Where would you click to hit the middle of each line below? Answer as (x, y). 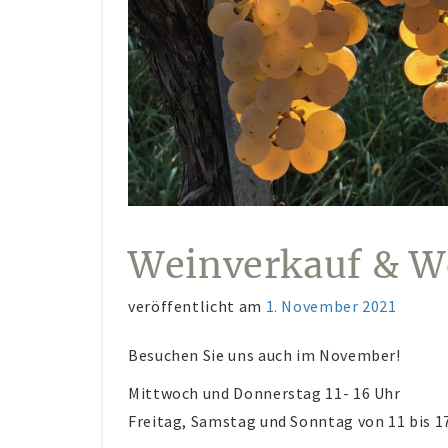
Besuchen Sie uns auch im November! (264, 354)
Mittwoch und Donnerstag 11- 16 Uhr (264, 392)
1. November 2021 (331, 305)
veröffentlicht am (197, 305)
